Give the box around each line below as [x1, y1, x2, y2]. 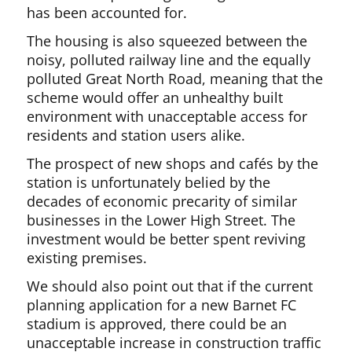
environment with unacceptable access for [27, 107, 308, 126]
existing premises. [27, 248, 148, 267]
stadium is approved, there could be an [27, 314, 288, 333]
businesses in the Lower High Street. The [27, 211, 296, 229]
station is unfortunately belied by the [27, 173, 271, 192]
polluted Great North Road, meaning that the [27, 69, 324, 88]
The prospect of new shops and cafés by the [27, 154, 319, 173]
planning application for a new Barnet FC [27, 295, 297, 314]
